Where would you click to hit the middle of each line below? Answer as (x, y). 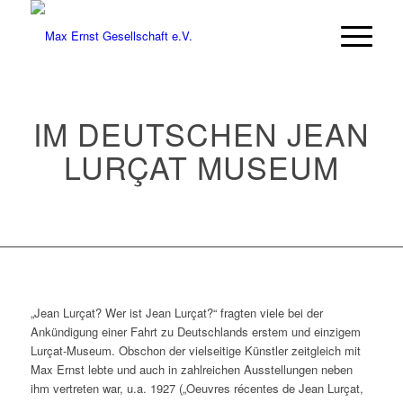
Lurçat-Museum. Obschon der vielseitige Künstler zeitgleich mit (195, 351)
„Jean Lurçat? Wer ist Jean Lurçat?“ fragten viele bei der (176, 313)
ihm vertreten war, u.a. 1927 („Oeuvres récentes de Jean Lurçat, (197, 389)
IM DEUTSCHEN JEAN (201, 134)
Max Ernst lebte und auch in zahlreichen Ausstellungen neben (191, 370)
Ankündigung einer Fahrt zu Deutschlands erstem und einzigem (195, 332)
